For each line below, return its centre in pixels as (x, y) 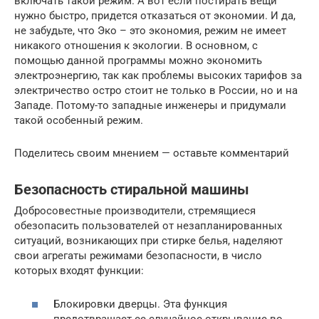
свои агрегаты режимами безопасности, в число (138, 256)
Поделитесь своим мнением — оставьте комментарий (152, 153)
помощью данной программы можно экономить (138, 61)
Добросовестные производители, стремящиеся (135, 211)
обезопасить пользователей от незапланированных (148, 226)
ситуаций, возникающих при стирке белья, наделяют (148, 241)
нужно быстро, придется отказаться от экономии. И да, (155, 16)
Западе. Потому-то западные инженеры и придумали (150, 106)
